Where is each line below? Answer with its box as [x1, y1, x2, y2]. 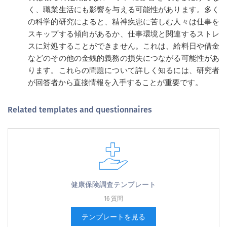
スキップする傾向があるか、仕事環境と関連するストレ [28, 29, 219, 39]
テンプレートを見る [82, 213, 145, 221]
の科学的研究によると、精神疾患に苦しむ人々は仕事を [28, 17, 219, 26]
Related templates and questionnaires [8, 105, 152, 115]
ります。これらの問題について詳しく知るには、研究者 [28, 66, 219, 75]
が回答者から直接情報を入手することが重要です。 [28, 78, 203, 87]
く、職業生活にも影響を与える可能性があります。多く [28, 5, 219, 14]
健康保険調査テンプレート [71, 180, 156, 189]
